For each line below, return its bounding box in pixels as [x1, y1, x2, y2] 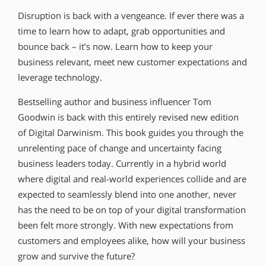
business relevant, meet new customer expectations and [18, 56, 247, 68]
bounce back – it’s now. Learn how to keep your [18, 41, 213, 53]
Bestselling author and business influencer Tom [18, 96, 211, 107]
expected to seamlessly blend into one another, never [18, 188, 236, 200]
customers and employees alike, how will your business [18, 235, 245, 246]
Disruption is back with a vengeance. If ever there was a [18, 10, 244, 22]
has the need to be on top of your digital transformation [18, 204, 246, 216]
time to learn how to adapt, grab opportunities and [18, 26, 225, 37]
